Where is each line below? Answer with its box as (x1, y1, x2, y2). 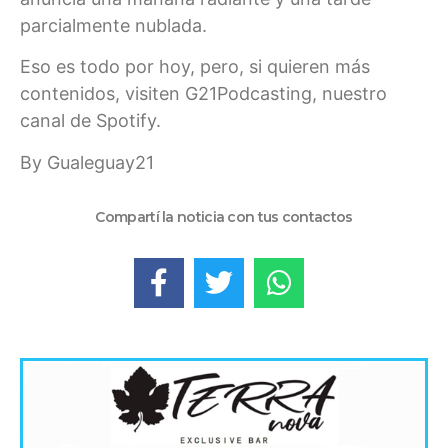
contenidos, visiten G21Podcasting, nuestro (20, 83, 387, 105)
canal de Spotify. (20, 110, 161, 132)
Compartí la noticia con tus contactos (95, 208, 353, 227)
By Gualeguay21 (20, 151, 154, 173)
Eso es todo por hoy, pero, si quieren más (20, 56, 370, 78)
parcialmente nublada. (20, 14, 207, 36)
